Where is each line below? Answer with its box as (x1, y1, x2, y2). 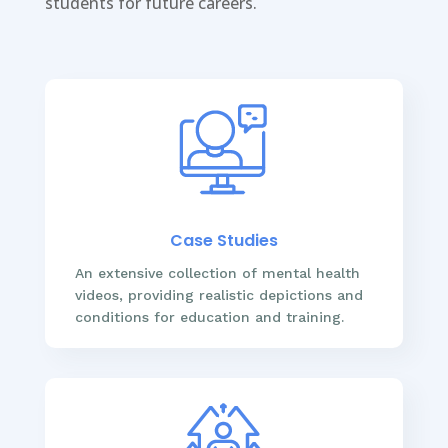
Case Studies (169, 228, 278, 252)
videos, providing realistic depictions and (74, 286, 363, 303)
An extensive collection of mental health (74, 264, 360, 281)
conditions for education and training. (74, 308, 344, 325)
